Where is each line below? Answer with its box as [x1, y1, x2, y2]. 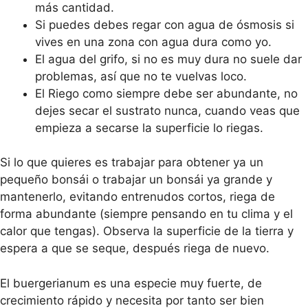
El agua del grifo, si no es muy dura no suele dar [35, 52, 302, 66]
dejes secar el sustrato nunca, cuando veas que [35, 103, 300, 118]
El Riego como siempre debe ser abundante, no [35, 86, 298, 100]
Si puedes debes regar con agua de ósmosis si [35, 17, 294, 32]
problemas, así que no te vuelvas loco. [35, 69, 247, 83]
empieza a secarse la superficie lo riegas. [35, 120, 263, 135]
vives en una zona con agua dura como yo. [35, 34, 272, 49]
